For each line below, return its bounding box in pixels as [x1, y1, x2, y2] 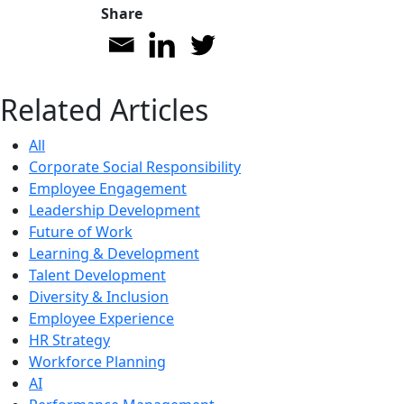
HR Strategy [29, 330, 110, 350]
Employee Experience [29, 308, 174, 328]
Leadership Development [29, 200, 200, 220]
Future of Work [29, 222, 133, 242]
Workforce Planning [29, 352, 166, 372]
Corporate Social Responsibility [29, 157, 241, 177]
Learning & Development [29, 243, 199, 263]
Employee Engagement [29, 179, 187, 198]
